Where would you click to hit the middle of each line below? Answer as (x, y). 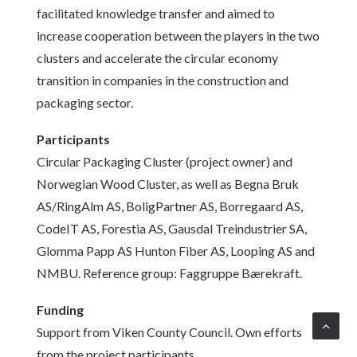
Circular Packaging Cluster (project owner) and (165, 161)
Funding (60, 310)
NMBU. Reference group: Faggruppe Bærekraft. (169, 273)
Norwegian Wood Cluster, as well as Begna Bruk (168, 184)
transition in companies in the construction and (163, 80)
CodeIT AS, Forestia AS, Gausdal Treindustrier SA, (172, 228)
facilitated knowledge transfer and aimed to (156, 13)
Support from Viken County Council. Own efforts (169, 332)
